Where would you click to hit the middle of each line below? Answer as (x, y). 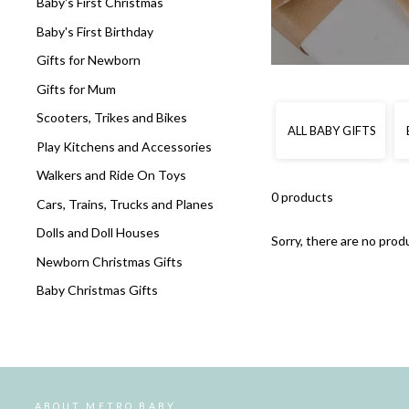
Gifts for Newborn (89, 60)
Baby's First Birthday (95, 31)
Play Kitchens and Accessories (124, 146)
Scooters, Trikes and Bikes (112, 118)
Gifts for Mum (76, 89)
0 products (303, 196)
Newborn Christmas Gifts (110, 261)
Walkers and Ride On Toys (111, 175)
